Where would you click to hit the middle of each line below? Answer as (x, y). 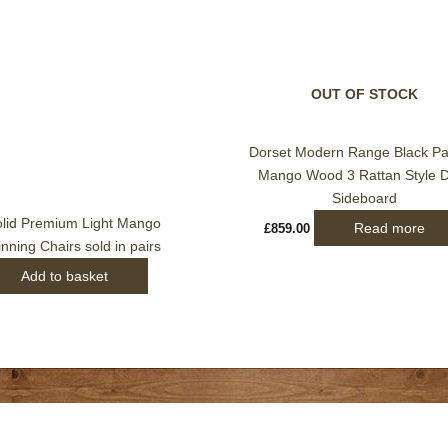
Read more (389, 228)
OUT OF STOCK (364, 94)
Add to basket (64, 276)
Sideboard (364, 198)
